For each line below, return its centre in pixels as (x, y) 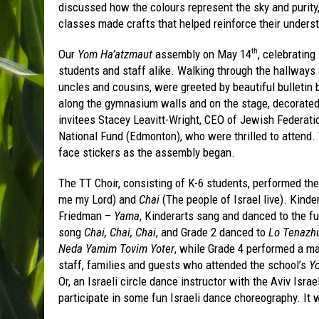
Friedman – (86, 215)
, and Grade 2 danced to (212, 232)
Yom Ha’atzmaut (115, 54)
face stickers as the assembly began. (147, 152)
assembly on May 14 (202, 54)
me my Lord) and (99, 199)
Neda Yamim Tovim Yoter (116, 248)
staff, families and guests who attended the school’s (184, 265)
